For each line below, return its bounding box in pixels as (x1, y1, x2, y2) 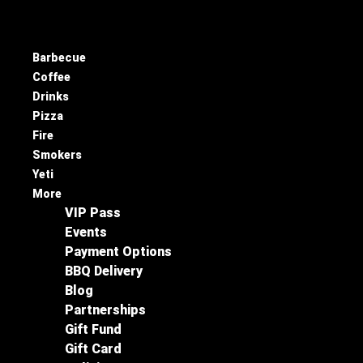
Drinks (32, 90, 69, 103)
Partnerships (65, 302, 146, 318)
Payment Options (65, 244, 172, 259)
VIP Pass (65, 205, 121, 220)
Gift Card (65, 341, 122, 357)
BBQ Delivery (65, 263, 143, 279)
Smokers (32, 148, 82, 161)
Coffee (32, 70, 70, 83)
